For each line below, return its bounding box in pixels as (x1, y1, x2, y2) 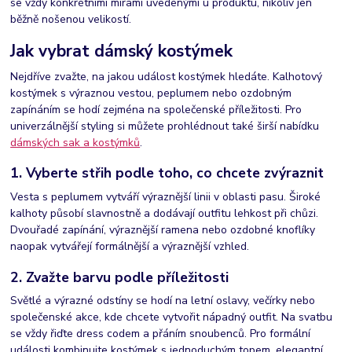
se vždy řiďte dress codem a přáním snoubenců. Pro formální (10, 326, 311, 342)
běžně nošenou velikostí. (10, 11, 132, 27)
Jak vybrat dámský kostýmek (10, 40, 233, 62)
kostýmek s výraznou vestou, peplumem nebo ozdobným (10, 85, 292, 101)
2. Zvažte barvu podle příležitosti (10, 267, 229, 287)
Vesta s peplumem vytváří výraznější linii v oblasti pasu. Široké (10, 189, 321, 204)
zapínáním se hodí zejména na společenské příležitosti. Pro (10, 101, 302, 117)
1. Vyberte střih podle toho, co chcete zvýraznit (10, 163, 324, 183)
